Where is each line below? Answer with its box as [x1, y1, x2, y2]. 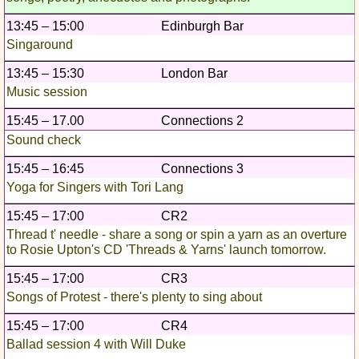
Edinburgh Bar [161, 19, 244, 34]
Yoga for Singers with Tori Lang [6, 180, 184, 195]
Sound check [6, 133, 81, 147]
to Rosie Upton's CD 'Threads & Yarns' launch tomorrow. [6, 243, 326, 257]
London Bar [161, 67, 228, 81]
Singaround [6, 38, 73, 52]
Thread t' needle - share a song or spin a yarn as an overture [6, 228, 347, 242]
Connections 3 [161, 162, 244, 176]
